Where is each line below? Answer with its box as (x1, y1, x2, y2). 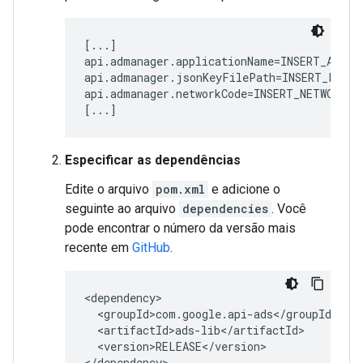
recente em (65, 240, 132, 255)
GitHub (132, 240, 170, 255)
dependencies (182, 201, 268, 216)
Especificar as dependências (65, 152, 241, 168)
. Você (271, 201, 306, 216)
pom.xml (156, 181, 205, 197)
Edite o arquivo (65, 181, 152, 197)
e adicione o (208, 181, 280, 197)
